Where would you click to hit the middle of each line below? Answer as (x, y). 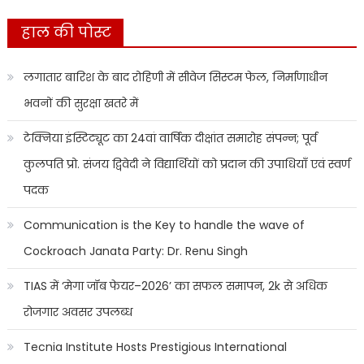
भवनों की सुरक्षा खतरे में (80, 104)
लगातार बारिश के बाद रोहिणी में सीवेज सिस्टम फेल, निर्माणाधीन (175, 78)
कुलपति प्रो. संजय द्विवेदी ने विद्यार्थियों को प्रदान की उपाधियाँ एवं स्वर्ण (186, 165)
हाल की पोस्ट (66, 32)
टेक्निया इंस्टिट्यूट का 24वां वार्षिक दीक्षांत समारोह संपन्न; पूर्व (170, 139)
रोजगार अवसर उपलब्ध (78, 312)
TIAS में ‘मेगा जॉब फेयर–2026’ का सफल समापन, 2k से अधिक (175, 286)
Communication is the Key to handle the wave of (164, 225)
